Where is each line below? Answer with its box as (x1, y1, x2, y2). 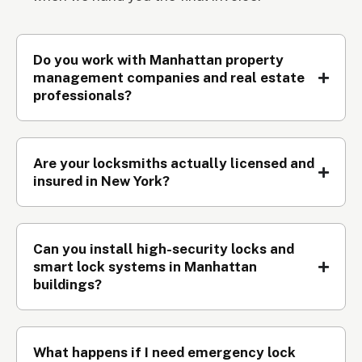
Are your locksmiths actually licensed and (33, 155, 314, 172)
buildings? (33, 276, 102, 293)
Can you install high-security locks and (33, 241, 294, 258)
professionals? (33, 87, 132, 104)
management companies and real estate (33, 69, 305, 86)
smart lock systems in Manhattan (33, 259, 257, 276)
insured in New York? (33, 173, 170, 190)
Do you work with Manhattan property (33, 52, 284, 69)
